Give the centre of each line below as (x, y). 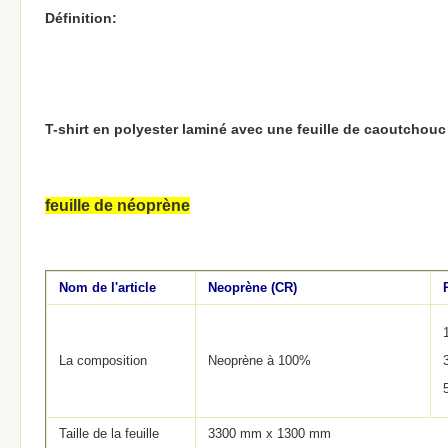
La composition (103, 360)
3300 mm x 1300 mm (269, 433)
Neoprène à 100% (259, 360)
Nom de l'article (107, 287)
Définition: (81, 18)
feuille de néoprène (117, 205)
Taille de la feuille (109, 433)
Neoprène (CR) (252, 287)
